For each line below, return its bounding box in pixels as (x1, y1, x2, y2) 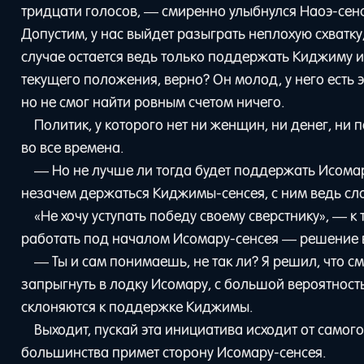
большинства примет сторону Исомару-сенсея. (21, 343, 327, 362)
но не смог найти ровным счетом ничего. (21, 93, 285, 111)
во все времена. (21, 138, 124, 157)
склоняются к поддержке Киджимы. (21, 297, 253, 316)
